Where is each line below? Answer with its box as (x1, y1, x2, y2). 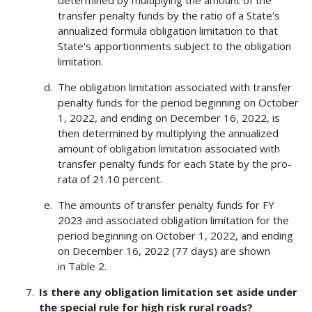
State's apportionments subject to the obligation (57, 39, 291, 54)
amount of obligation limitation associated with (57, 141, 280, 156)
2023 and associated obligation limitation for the (57, 213, 289, 228)
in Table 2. (57, 259, 107, 274)
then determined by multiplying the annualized (57, 126, 279, 141)
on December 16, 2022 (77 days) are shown (57, 244, 270, 258)
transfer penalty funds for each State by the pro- (57, 157, 292, 171)
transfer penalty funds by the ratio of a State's (57, 8, 280, 23)
